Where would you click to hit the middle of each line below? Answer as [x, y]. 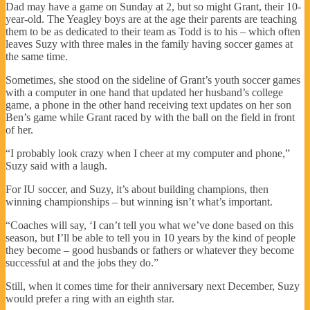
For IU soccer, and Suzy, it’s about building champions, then [137, 189]
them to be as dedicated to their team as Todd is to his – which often [153, 31]
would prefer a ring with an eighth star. [90, 298]
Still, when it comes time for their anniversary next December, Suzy [153, 286]
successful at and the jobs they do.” [82, 262]
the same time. [37, 56]
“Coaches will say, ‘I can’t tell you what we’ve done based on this [149, 225]
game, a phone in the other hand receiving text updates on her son [148, 104]
